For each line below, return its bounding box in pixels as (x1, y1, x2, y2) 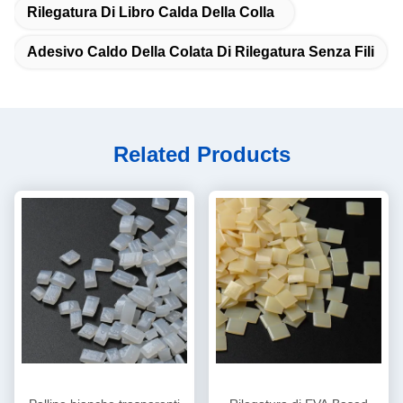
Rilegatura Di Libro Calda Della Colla (27, 4, 274, 20)
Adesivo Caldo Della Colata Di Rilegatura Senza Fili (27, 43, 374, 59)
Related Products (112, 141, 291, 166)
